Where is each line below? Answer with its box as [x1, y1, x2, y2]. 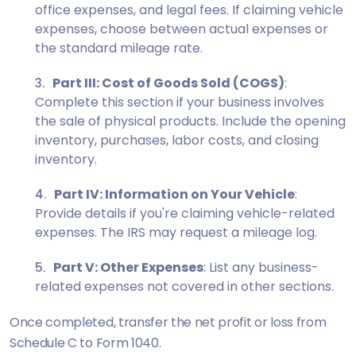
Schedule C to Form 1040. [10, 333, 161, 352]
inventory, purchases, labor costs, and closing [35, 130, 319, 149]
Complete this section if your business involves [35, 92, 324, 111]
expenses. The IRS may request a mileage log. [35, 222, 317, 242]
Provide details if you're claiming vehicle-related [35, 203, 335, 222]
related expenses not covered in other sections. [35, 277, 334, 296]
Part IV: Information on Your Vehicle [54, 184, 295, 203]
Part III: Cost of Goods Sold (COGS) [52, 73, 284, 92]
